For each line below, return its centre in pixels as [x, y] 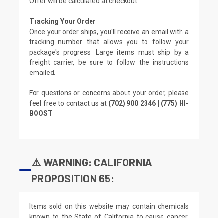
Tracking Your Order [63, 21]
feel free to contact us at [69, 103]
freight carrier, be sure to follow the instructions [109, 62]
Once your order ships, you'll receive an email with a [109, 31]
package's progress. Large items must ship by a [109, 52]
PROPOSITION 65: [73, 178]
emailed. [42, 72]
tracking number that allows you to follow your [109, 42]
